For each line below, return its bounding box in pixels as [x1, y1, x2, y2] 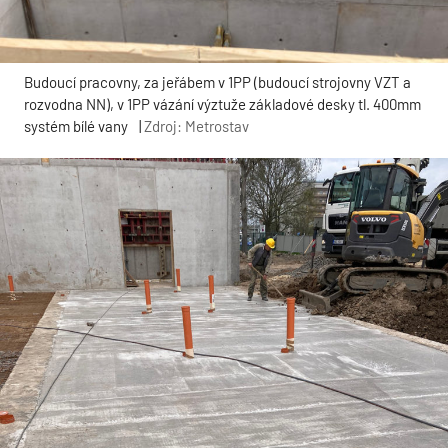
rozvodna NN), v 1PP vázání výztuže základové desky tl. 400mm [24, 94, 421, 113]
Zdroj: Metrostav [144, 116, 249, 135]
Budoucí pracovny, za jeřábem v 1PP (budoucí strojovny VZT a [24, 72, 411, 91]
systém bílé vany [24, 116, 128, 135]
